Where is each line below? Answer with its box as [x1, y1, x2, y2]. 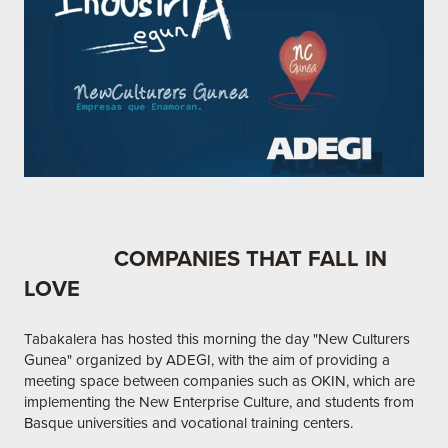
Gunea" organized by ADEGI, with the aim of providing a [24, 351, 390, 370]
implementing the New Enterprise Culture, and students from [24, 393, 414, 412]
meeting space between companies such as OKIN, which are [24, 372, 415, 391]
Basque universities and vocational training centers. [24, 414, 353, 433]
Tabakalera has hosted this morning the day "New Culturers [24, 330, 410, 349]
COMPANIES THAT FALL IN [24, 246, 387, 273]
